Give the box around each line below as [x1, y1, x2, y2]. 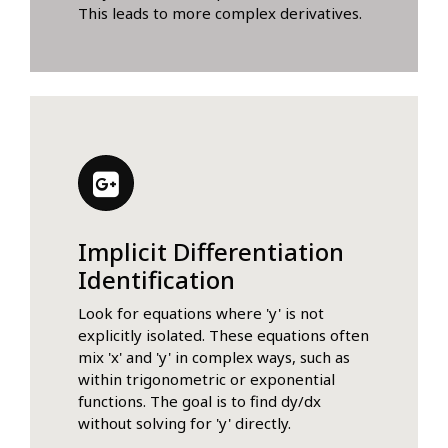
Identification [78, 263, 235, 297]
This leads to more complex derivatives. [78, 3, 362, 24]
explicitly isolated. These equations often [78, 325, 369, 346]
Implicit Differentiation [78, 235, 344, 269]
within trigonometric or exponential [78, 369, 335, 390]
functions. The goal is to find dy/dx [78, 391, 321, 412]
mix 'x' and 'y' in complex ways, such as [78, 347, 350, 368]
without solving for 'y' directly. [78, 413, 291, 434]
